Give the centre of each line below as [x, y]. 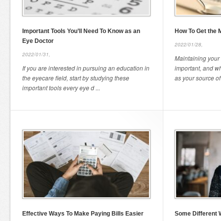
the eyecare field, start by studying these [76, 78]
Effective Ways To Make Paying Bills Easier [83, 214]
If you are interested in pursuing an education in [86, 68]
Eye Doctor [38, 41]
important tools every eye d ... [61, 88]
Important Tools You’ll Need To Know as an [81, 31]
